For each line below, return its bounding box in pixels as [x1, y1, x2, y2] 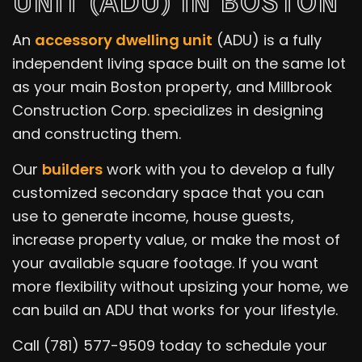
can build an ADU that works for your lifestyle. [12, 299, 338, 320]
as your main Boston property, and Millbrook [12, 76, 332, 97]
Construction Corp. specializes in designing [12, 99, 323, 120]
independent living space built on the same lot [12, 53, 346, 74]
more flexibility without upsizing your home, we [12, 276, 348, 297]
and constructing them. [12, 123, 181, 144]
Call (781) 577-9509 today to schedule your [12, 335, 327, 356]
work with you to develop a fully [103, 158, 335, 179]
